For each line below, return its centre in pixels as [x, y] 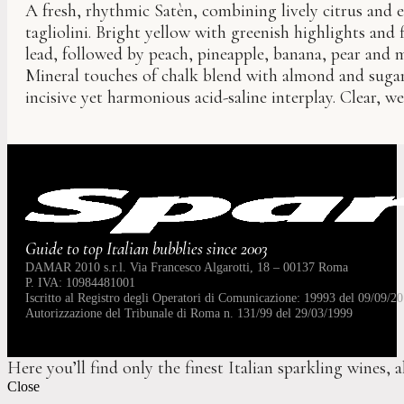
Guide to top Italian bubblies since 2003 [147, 249]
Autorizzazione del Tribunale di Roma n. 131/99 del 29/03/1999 [189, 313]
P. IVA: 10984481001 [80, 283]
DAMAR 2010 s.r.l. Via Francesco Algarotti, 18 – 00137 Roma [187, 267]
